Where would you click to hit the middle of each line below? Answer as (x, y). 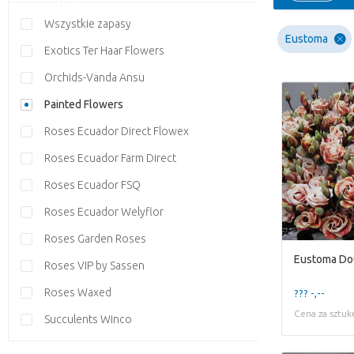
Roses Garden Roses (95, 239)
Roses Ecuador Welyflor (104, 212)
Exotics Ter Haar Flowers (104, 51)
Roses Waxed (78, 292)
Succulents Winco (88, 319)
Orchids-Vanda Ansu (94, 77)
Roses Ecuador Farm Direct (110, 158)
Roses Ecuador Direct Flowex (117, 131)
